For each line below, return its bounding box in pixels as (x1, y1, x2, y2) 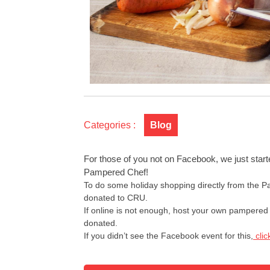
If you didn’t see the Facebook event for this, (84, 231, 253, 240)
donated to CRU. (84, 193, 148, 202)
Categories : (84, 120, 136, 130)
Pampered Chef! (84, 167, 148, 177)
